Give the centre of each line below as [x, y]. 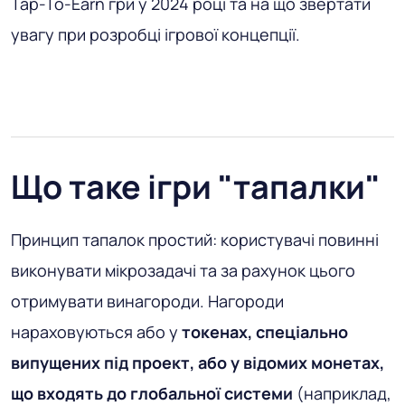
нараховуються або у [96, 332]
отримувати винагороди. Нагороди [147, 301]
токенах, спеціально [265, 332]
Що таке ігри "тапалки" [196, 187]
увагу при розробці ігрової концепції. [155, 35]
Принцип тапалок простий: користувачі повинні [195, 240]
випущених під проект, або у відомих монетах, [198, 363]
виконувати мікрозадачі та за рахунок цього [183, 271]
